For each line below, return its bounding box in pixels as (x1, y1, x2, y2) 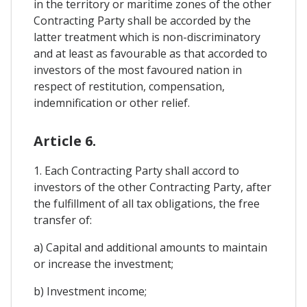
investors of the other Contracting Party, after (34, 179, 271, 195)
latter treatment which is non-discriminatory (34, 29, 260, 45)
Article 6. (34, 131, 96, 150)
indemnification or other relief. (34, 95, 190, 110)
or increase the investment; (34, 256, 173, 271)
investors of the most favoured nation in (34, 62, 242, 77)
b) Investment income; (34, 283, 147, 299)
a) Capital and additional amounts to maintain (34, 239, 267, 255)
